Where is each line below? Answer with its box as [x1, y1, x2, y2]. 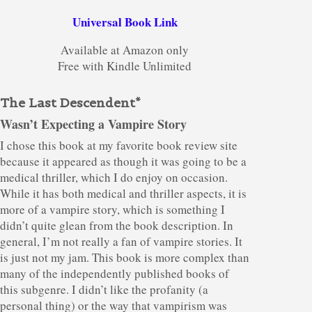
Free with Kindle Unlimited [58, 58, 192, 74]
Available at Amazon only [61, 42, 189, 58]
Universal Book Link [72, 13, 178, 31]
